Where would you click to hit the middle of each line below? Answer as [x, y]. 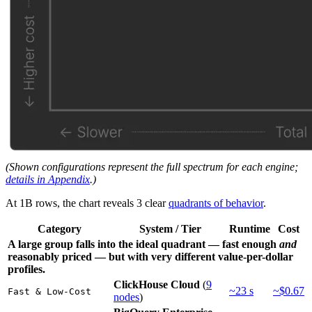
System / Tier [170, 229]
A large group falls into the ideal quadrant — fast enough [143, 244]
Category [59, 229]
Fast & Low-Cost [49, 292]
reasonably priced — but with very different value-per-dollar [150, 257]
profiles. [26, 270]
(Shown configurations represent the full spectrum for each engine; [152, 167]
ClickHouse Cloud [157, 285]
